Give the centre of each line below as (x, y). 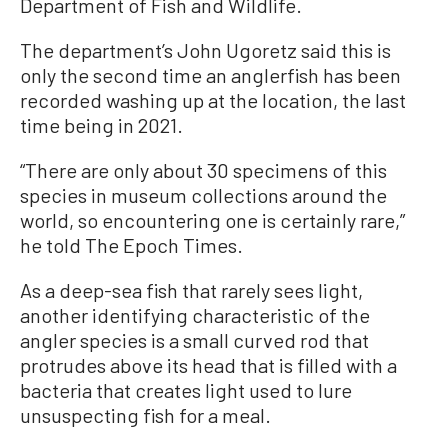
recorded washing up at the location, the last (213, 99)
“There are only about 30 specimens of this (203, 169)
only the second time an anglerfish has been (210, 74)
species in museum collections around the (203, 194)
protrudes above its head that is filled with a (208, 364)
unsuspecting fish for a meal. (145, 414)
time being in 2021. (101, 124)
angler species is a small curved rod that (194, 339)
